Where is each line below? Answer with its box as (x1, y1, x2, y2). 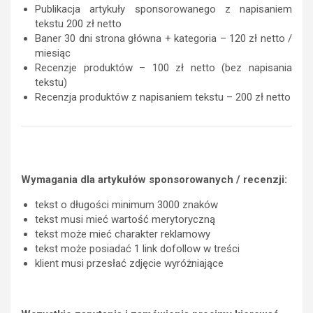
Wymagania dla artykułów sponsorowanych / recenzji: (21, 173, 287, 187)
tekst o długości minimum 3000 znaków (35, 198, 218, 212)
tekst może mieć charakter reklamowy (35, 228, 210, 241)
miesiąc (35, 47, 71, 60)
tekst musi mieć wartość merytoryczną (35, 213, 215, 226)
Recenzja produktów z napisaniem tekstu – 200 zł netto (35, 91, 291, 104)
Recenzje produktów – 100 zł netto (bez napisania (35, 61, 292, 75)
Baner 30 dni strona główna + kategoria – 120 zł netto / (35, 32, 292, 45)
